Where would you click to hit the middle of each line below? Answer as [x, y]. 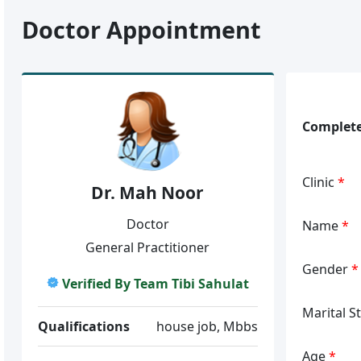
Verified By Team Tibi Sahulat [155, 283]
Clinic [320, 182]
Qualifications [84, 326]
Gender [326, 269]
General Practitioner [148, 247]
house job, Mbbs [207, 326]
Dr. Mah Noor [148, 193]
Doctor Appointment [142, 29]
